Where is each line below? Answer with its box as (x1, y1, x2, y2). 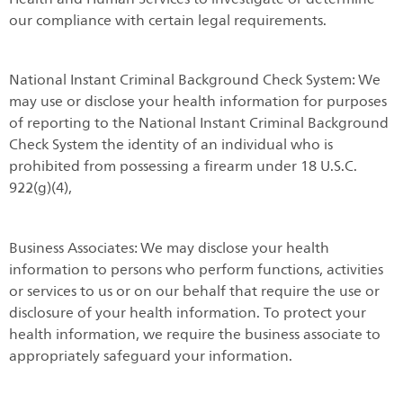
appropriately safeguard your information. (9, 344, 292, 368)
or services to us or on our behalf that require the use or (9, 279, 380, 303)
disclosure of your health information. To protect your (9, 300, 366, 325)
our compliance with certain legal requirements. (9, 8, 327, 32)
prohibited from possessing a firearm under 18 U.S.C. (9, 155, 357, 179)
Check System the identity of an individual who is (9, 133, 333, 157)
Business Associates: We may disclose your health (9, 236, 329, 260)
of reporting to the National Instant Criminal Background (9, 112, 389, 136)
